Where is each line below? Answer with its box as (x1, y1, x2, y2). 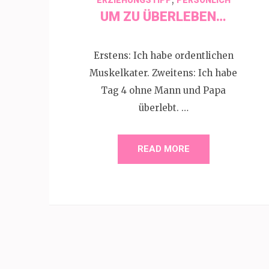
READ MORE (137, 144, 190, 154)
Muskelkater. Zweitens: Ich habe (89, 67, 237, 79)
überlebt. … (138, 102, 189, 113)
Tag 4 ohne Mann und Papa (101, 85, 226, 96)
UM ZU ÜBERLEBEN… (100, 8, 226, 24)
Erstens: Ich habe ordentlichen (93, 50, 234, 61)
